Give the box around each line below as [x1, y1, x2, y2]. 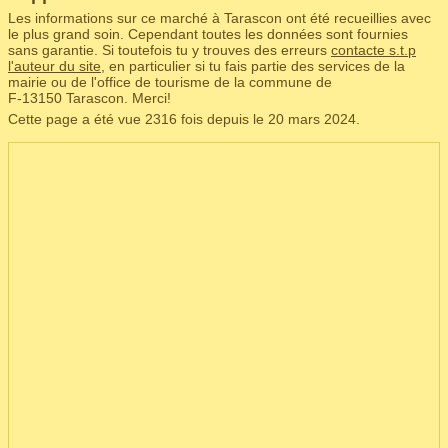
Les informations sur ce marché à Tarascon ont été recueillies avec [8, 10, 431, 26]
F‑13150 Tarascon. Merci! [8, 90, 171, 106]
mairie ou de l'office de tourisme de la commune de [8, 74, 332, 90]
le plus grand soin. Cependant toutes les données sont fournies [8, 26, 408, 42]
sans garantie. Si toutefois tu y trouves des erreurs [8, 42, 331, 58]
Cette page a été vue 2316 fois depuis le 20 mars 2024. [8, 111, 360, 127]
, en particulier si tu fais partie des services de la [101, 58, 405, 74]
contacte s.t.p [331, 42, 416, 58]
